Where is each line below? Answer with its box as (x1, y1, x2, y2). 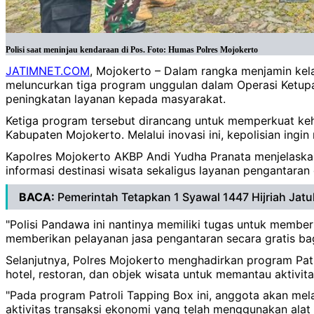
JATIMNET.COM (6, 64, 90, 78)
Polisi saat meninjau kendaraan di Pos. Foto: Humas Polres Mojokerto (6, 45, 258, 55)
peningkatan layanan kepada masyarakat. (6, 92, 226, 107)
